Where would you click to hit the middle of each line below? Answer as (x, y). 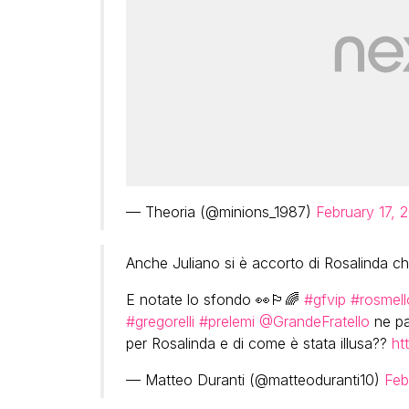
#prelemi (226, 322)
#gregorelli (160, 322)
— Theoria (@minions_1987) (220, 212)
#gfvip (325, 300)
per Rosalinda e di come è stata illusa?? (258, 344)
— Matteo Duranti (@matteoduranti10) (255, 380)
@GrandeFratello (314, 322)
